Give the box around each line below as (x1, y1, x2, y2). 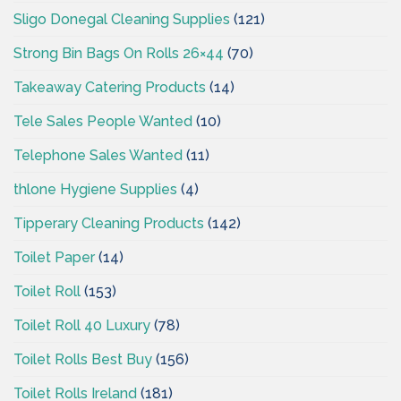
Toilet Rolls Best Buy (13, 350, 152, 368)
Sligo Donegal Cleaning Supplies (13, 10, 230, 28)
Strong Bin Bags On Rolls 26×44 (13, 44, 224, 62)
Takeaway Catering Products (13, 78, 206, 96)
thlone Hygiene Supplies (13, 180, 177, 198)
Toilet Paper (13, 248, 95, 266)
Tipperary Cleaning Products (13, 214, 204, 232)
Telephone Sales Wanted (13, 146, 183, 164)
